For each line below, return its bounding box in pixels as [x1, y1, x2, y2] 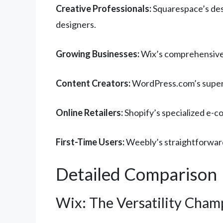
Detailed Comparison [56, 163, 217, 185]
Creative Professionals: [56, 3, 151, 14]
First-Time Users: [56, 136, 124, 148]
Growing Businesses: [56, 48, 139, 60]
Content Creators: [56, 78, 130, 89]
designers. [56, 19, 96, 30]
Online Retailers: [56, 107, 123, 118]
